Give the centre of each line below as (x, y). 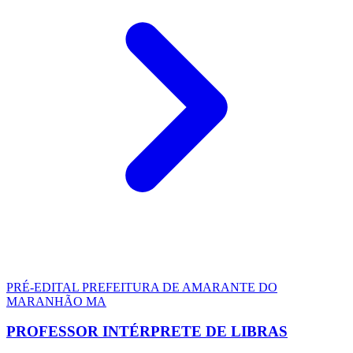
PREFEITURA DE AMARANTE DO (180, 287)
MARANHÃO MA (56, 301)
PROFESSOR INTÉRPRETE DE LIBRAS (147, 332)
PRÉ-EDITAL (44, 287)
